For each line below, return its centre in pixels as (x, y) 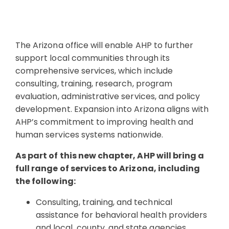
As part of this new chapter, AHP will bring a (110, 156)
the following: (46, 181)
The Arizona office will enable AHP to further (105, 45)
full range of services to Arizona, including (108, 168)
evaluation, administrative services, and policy (108, 96)
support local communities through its (93, 58)
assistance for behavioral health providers (122, 215)
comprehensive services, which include (94, 71)
